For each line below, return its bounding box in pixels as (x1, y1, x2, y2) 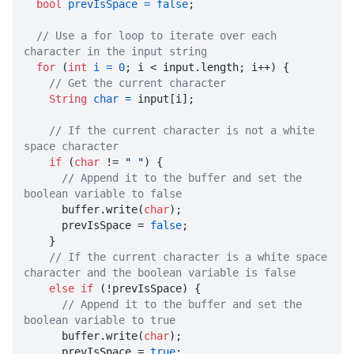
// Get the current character (49, 77, 226, 90)
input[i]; (131, 92, 194, 106)
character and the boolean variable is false (24, 266, 296, 280)
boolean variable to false (24, 187, 182, 201)
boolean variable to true (24, 314, 175, 327)
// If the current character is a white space (49, 250, 327, 264)
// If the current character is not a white (49, 124, 314, 137)
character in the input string (24, 45, 207, 58)
